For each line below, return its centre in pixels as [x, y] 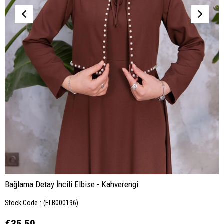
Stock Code [21, 203]
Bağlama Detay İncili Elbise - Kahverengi [72, 185]
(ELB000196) [61, 203]
